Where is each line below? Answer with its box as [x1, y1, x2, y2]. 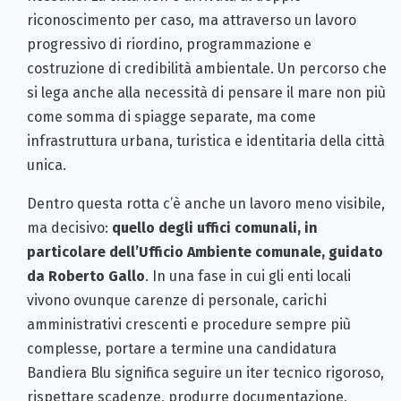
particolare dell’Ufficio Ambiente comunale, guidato [27, 243, 383, 261]
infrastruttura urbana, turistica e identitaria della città [27, 132, 385, 150]
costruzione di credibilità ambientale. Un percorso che [27, 60, 387, 78]
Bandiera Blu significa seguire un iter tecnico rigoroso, [27, 364, 384, 382]
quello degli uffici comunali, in [112, 219, 318, 237]
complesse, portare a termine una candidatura [27, 340, 337, 358]
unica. [27, 157, 66, 175]
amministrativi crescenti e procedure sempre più [27, 316, 351, 334]
